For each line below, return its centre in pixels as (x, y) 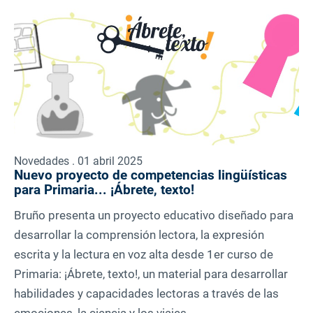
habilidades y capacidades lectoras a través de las (146, 294)
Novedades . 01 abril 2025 (78, 161)
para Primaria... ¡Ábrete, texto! (104, 190)
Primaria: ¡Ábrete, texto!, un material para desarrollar (151, 274)
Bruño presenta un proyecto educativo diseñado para (154, 216)
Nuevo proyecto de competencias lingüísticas (151, 175)
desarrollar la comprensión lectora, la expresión (139, 235)
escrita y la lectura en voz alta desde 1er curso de (144, 255)
